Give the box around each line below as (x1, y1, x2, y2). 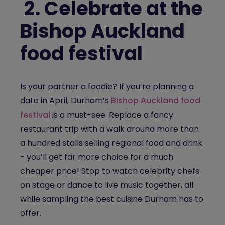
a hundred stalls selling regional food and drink (20, 137, 202, 149)
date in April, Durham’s (20, 95, 109, 106)
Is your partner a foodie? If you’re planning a (20, 81, 194, 92)
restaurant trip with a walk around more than (20, 123, 199, 135)
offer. (20, 207, 41, 219)
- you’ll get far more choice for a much (20, 151, 173, 163)
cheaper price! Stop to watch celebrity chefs (20, 165, 199, 177)
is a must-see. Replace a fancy (52, 109, 173, 121)
